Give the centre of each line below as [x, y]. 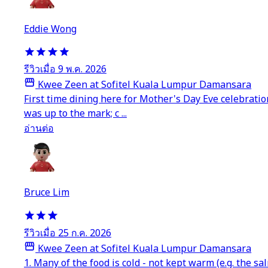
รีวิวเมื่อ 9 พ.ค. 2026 [65, 70]
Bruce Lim [47, 193]
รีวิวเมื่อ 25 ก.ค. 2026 [68, 233]
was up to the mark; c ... [75, 114]
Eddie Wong [50, 29]
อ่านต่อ [39, 129]
